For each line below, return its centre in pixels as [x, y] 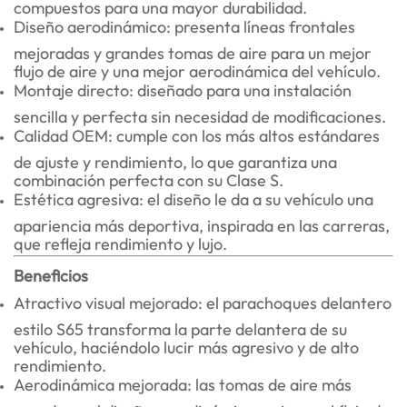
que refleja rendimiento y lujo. [120, 241]
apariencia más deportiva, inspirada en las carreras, [202, 223]
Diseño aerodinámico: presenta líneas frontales [184, 27]
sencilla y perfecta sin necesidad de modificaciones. [200, 114]
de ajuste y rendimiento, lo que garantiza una [175, 159]
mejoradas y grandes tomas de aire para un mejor [193, 50]
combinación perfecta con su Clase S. [149, 177]
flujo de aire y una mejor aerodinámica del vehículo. [197, 68]
